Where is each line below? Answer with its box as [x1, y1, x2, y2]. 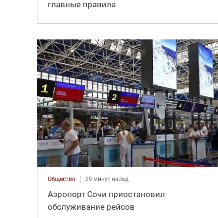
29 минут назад [85, 176, 128, 183]
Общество [47, 176, 75, 183]
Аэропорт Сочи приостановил [47, 189, 165, 200]
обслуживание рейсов [47, 202, 135, 212]
